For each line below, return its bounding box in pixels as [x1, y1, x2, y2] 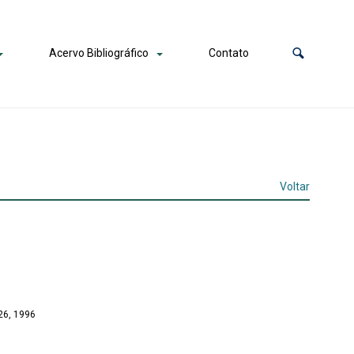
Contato [209, 47, 249, 60]
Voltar [280, 180, 310, 193]
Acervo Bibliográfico [48, 47, 149, 60]
